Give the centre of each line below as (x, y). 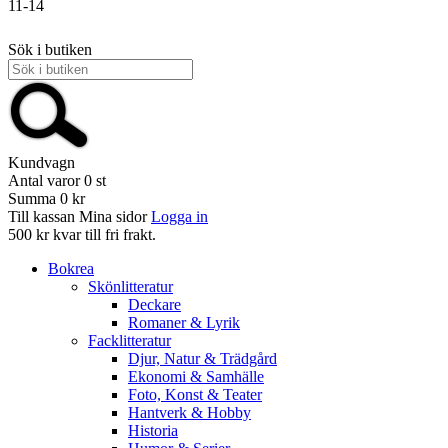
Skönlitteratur (130, 286)
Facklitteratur (129, 340)
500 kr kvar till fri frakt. (82, 234)
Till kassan (41, 216)
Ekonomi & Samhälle (196, 376)
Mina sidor (113, 216)
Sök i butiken (50, 49)
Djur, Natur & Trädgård (202, 358)
